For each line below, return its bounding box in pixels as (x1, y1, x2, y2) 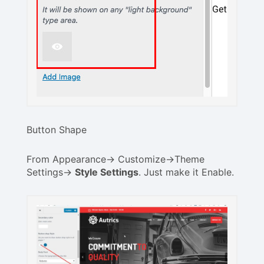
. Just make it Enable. (138, 166, 234, 178)
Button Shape (27, 123, 87, 136)
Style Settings (75, 166, 138, 178)
